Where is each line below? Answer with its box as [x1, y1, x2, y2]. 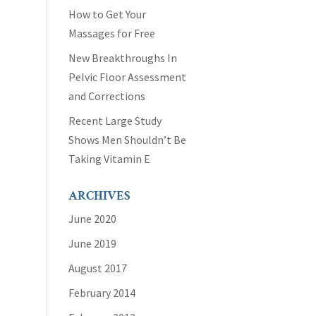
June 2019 [68, 236, 117, 250]
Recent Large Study [68, 114, 162, 128]
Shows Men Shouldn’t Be [68, 133, 187, 147]
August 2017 [68, 261, 128, 275]
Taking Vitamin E [68, 152, 151, 166]
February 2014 [68, 286, 136, 300]
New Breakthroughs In [68, 51, 178, 65]
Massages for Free [68, 26, 156, 40]
